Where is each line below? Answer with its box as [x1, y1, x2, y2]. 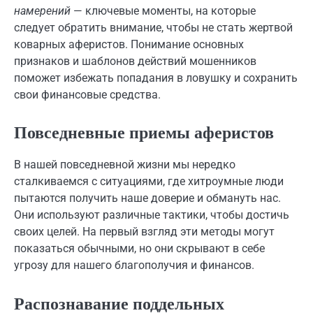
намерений [14, 4, 71, 18]
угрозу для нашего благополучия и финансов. [14, 259, 254, 272]
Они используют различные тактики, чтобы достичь [14, 208, 289, 222]
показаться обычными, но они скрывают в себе [14, 242, 265, 256]
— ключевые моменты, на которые [71, 4, 256, 18]
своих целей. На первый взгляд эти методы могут [14, 225, 275, 239]
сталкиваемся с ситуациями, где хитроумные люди [14, 175, 284, 189]
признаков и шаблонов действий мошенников [14, 54, 256, 68]
